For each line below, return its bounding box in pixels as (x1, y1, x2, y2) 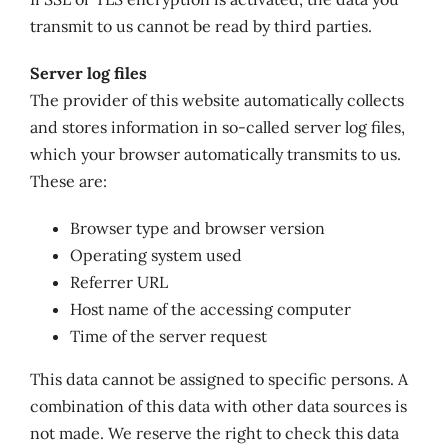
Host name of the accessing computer (69, 299, 351, 319)
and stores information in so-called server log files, (29, 117, 405, 137)
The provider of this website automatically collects (29, 90, 404, 110)
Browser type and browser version (69, 218, 325, 238)
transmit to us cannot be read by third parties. (29, 16, 372, 36)
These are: (29, 171, 107, 191)
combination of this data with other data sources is (29, 396, 407, 416)
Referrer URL (69, 272, 168, 292)
